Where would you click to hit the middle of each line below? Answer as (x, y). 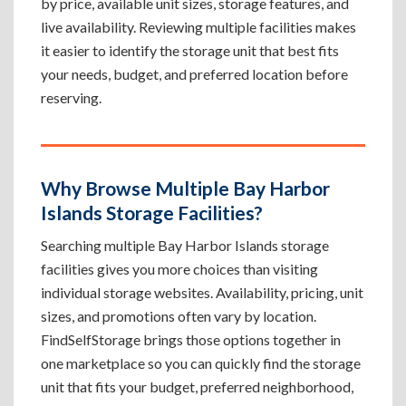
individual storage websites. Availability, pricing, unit (202, 292)
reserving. (71, 97)
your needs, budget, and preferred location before (194, 74)
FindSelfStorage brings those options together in (191, 339)
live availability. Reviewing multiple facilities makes (198, 27)
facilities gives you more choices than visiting (179, 269)
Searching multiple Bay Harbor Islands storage (185, 245)
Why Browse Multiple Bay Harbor (185, 188)
